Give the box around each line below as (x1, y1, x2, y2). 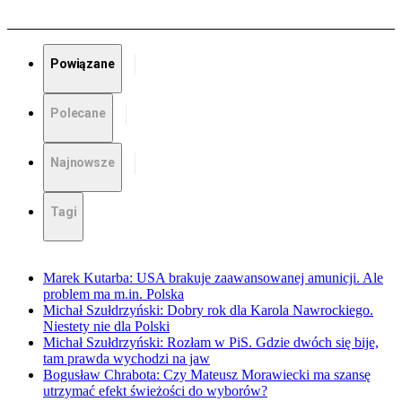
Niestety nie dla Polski (43, 319, 170, 335)
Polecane (50, 106, 106, 121)
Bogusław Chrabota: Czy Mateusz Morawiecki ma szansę (43, 367, 371, 383)
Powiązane (50, 57, 115, 72)
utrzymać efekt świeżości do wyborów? (43, 383, 267, 399)
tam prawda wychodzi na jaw (43, 351, 210, 367)
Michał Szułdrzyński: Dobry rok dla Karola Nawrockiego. (43, 302, 373, 319)
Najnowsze (50, 155, 115, 170)
